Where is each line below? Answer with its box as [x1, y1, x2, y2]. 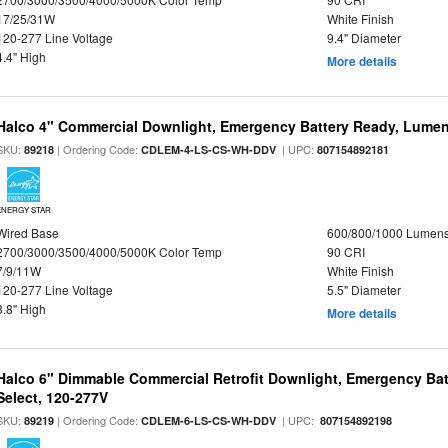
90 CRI [326, 243, 365, 260]
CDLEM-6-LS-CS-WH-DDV [141, 413, 277, 428]
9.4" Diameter [326, 29, 401, 46]
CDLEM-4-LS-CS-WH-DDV [141, 142, 277, 157]
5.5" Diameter [326, 281, 401, 298]
